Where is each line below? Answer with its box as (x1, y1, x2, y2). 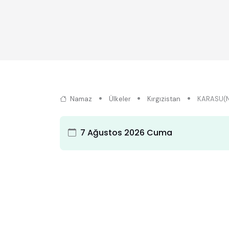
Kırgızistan (147, 94, 181, 103)
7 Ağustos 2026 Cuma (80, 127, 172, 139)
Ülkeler (108, 94, 131, 103)
